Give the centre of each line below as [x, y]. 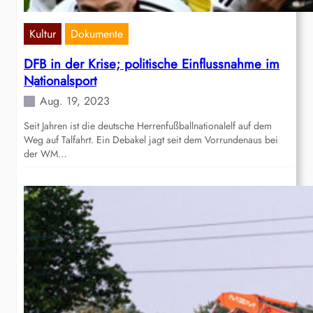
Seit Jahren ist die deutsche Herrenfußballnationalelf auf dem [148, 126]
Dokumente [97, 34]
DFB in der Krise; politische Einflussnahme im [152, 64]
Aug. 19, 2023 [75, 101]
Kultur [43, 34]
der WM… [45, 154]
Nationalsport [60, 81]
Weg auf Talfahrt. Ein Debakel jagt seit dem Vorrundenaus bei [151, 140]
